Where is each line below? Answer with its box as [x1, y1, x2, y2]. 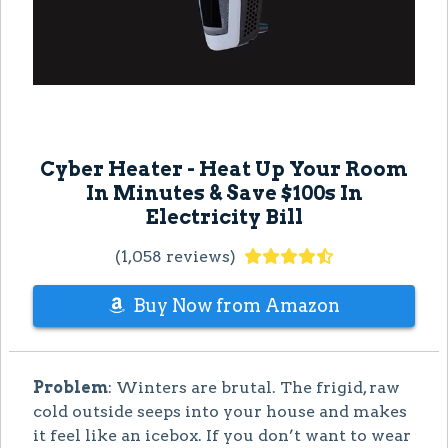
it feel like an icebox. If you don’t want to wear [33, 425, 411, 445]
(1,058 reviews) [114, 246, 236, 266]
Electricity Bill [145, 204, 303, 229]
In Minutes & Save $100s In [85, 180, 363, 205]
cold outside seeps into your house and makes [33, 401, 407, 421]
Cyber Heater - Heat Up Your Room [40, 156, 408, 181]
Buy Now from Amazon [132, 294, 340, 316]
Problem [33, 377, 108, 397]
